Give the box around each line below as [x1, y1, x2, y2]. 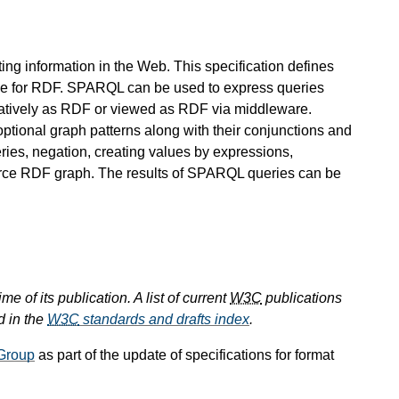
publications [262, 290, 342, 306]
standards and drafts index [79, 312, 249, 328]
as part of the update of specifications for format [35, 347, 334, 363]
